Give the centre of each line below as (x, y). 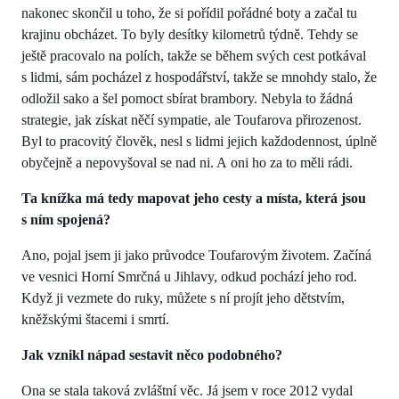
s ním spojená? (66, 219)
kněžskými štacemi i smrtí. (95, 319)
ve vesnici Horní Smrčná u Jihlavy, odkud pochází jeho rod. (189, 276)
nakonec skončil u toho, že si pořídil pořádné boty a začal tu (189, 12)
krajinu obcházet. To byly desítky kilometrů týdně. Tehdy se (190, 34)
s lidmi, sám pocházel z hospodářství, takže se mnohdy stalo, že (199, 77)
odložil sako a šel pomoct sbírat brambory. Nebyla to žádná (187, 98)
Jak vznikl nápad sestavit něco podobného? (152, 354)
